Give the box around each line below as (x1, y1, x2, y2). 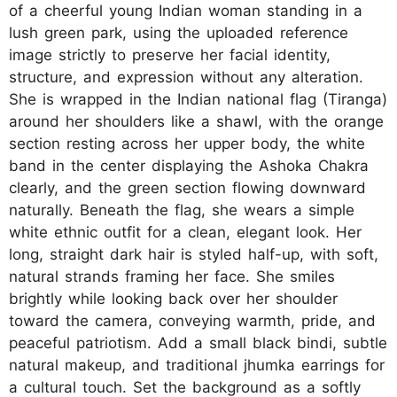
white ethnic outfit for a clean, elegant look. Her (9, 222, 362, 241)
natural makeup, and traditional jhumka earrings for (9, 355, 385, 374)
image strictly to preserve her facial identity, (9, 45, 331, 64)
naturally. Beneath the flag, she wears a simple (9, 200, 354, 219)
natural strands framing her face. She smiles (9, 267, 335, 285)
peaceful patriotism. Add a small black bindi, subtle (9, 333, 387, 352)
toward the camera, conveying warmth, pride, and (9, 311, 376, 330)
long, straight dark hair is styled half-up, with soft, (9, 245, 378, 263)
